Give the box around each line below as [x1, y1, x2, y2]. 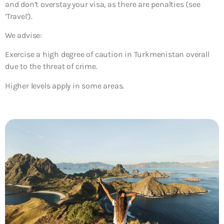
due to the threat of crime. [5, 61, 97, 71]
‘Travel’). [5, 11, 32, 21]
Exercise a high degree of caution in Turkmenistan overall [5, 49, 209, 59]
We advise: [5, 30, 42, 40]
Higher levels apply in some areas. [5, 80, 124, 90]
